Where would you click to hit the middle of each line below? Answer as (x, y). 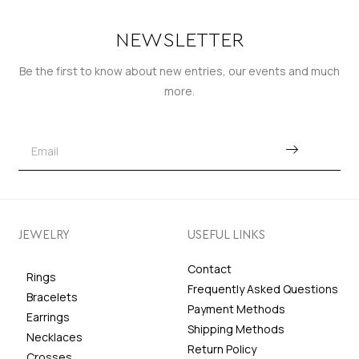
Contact (210, 268)
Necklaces (54, 337)
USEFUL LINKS (226, 235)
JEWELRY (44, 235)
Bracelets (52, 296)
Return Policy (222, 349)
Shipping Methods (236, 329)
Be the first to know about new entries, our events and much (179, 71)
